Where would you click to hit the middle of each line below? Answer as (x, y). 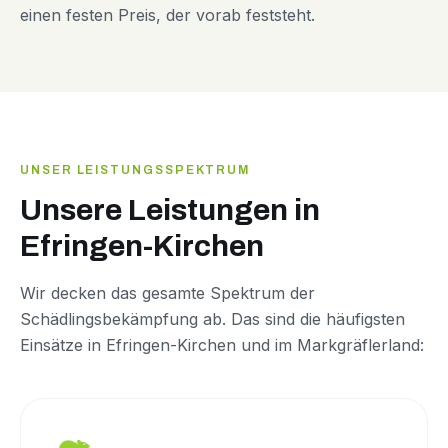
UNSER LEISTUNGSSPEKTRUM (135, 170)
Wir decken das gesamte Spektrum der (167, 293)
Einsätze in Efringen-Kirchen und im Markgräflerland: (222, 345)
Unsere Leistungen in (170, 210)
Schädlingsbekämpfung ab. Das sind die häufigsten (212, 319)
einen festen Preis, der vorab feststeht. (167, 15)
